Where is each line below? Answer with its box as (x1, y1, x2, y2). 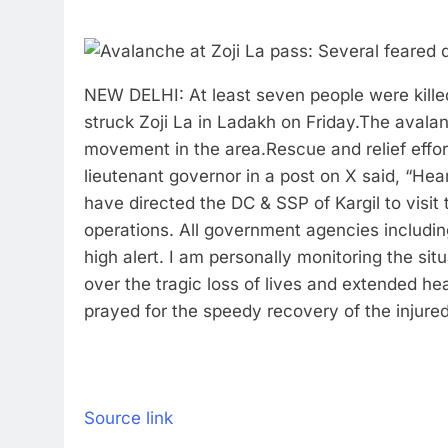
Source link (84, 407, 173, 428)
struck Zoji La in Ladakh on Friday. (84, 112, 359, 132)
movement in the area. (84, 139, 266, 159)
